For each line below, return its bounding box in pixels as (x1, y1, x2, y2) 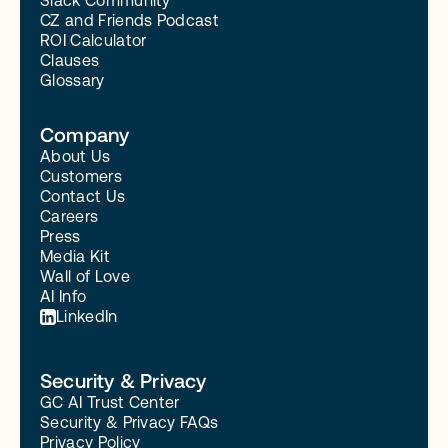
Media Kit (40, 247, 110, 266)
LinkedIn (56, 307, 118, 326)
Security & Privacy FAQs (40, 413, 219, 432)
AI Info (40, 287, 87, 306)
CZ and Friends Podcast (40, 11, 220, 30)
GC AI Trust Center (40, 393, 180, 412)
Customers (40, 167, 122, 186)
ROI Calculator (40, 31, 147, 50)
